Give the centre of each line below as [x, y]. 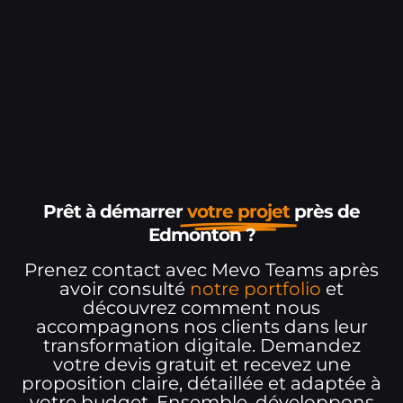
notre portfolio [255, 289]
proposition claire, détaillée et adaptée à [201, 384]
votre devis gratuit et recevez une [201, 365]
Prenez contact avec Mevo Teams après [201, 270]
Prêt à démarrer [115, 212]
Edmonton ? [201, 235]
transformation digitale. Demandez [201, 346]
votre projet [238, 212]
